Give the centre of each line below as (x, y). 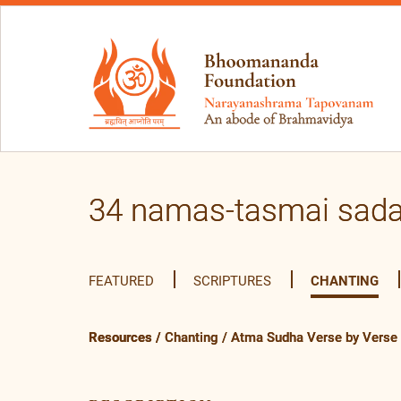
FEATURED (121, 282)
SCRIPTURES (232, 282)
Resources (120, 337)
